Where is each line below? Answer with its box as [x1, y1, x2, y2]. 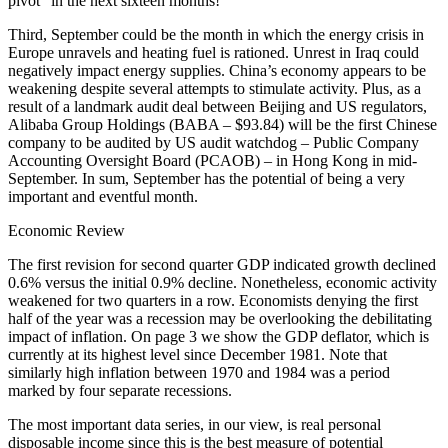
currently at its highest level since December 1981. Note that [8, 345, 387, 363]
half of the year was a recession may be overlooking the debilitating [8, 309, 432, 327]
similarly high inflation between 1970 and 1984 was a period [8, 363, 390, 381]
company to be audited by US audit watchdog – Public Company [8, 133, 419, 151]
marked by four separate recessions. [8, 381, 232, 399]
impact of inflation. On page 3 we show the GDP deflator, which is [8, 327, 429, 345]
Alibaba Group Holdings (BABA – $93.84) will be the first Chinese [8, 115, 437, 133]
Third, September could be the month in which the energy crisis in [8, 25, 424, 43]
